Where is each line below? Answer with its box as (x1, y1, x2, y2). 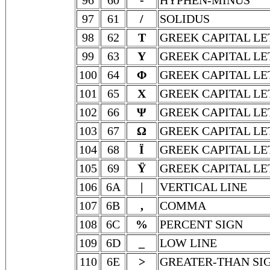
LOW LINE (160, 236, 217, 250)
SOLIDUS (160, 12, 210, 25)
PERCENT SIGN (160, 218, 243, 231)
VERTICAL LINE (160, 180, 247, 193)
